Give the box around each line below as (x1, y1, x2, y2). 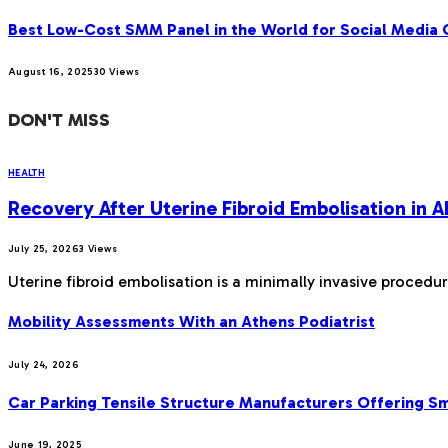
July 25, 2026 (8, 243, 79, 256)
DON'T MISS (8, 108, 110, 131)
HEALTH (8, 166, 45, 179)
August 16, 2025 (8, 65, 94, 78)
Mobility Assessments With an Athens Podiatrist (8, 312, 375, 332)
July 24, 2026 (8, 358, 79, 371)
